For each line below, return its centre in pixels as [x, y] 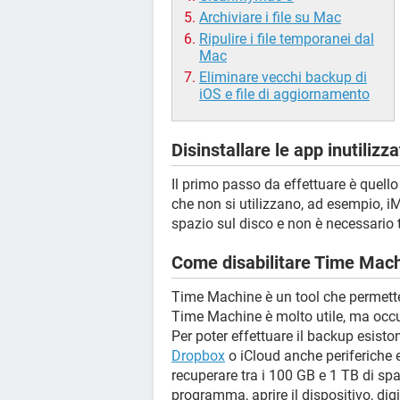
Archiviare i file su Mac [270, 17]
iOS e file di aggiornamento [284, 94]
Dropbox [198, 356]
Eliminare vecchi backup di [283, 77]
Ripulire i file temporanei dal [287, 39]
